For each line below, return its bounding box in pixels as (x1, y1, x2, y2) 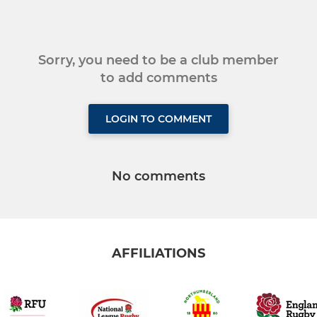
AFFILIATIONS (112, 246, 205, 262)
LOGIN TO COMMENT (105, 112, 212, 125)
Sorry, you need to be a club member (38, 52, 279, 68)
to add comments (100, 69, 217, 86)
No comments (112, 168, 205, 184)
